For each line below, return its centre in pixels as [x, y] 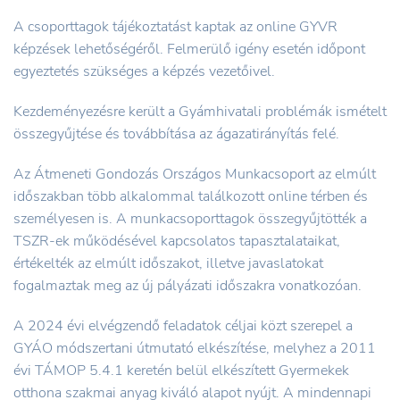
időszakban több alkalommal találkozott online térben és [191, 196]
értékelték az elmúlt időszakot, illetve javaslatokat [168, 263]
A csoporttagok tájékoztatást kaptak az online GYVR [175, 26]
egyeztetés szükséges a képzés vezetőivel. [144, 71]
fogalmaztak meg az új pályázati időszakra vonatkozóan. [187, 285]
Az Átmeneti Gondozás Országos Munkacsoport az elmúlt [195, 174]
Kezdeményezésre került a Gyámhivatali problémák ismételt [200, 111]
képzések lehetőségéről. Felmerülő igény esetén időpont [189, 49]
